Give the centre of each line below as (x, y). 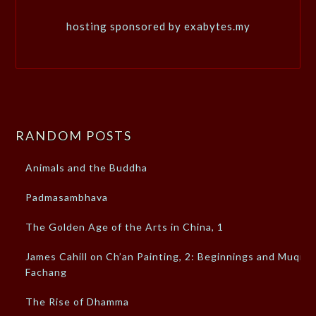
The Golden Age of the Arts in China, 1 (125, 227)
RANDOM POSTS (74, 136)
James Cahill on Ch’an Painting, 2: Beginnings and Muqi (164, 257)
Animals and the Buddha (87, 168)
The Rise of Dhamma (78, 302)
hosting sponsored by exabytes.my (158, 26)
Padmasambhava (67, 197)
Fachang (47, 272)
